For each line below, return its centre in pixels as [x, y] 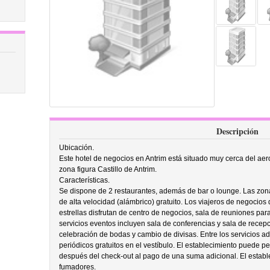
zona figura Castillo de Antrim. [108, 169]
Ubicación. [76, 148]
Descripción [237, 131]
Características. [84, 180]
